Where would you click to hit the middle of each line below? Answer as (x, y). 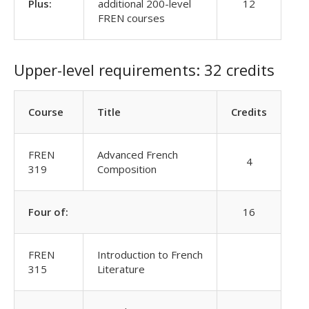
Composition (127, 169)
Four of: (48, 212)
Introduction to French (150, 255)
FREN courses (131, 18)
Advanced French (138, 154)
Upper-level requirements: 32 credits (144, 70)
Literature (121, 269)
